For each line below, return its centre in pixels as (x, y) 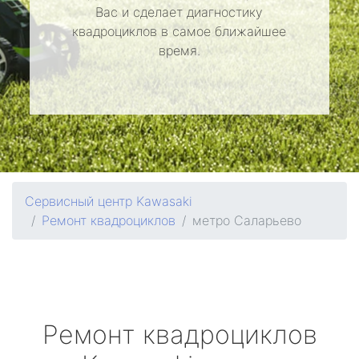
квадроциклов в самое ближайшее (179, 31)
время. (179, 50)
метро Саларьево (247, 220)
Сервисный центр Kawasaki (109, 201)
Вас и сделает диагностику (179, 12)
